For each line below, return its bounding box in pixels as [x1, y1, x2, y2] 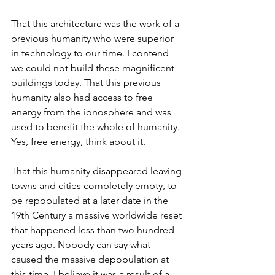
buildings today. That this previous [11, 77, 163, 88]
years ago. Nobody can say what [11, 239, 153, 250]
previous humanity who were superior [11, 33, 176, 44]
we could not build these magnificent [11, 62, 177, 74]
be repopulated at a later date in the [11, 195, 171, 206]
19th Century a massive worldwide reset [11, 209, 184, 221]
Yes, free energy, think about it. [11, 136, 148, 147]
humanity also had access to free [11, 91, 155, 103]
